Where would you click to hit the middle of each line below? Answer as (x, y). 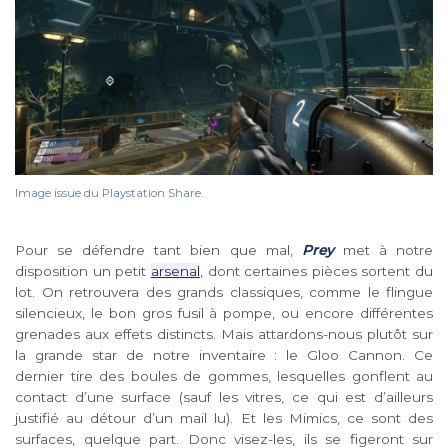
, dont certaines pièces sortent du (316, 271)
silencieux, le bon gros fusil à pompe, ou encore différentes (224, 313)
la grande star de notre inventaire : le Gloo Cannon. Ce (224, 355)
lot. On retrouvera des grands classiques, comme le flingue (224, 292)
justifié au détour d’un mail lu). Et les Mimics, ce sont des (224, 418)
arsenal (175, 271)
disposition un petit (83, 271)
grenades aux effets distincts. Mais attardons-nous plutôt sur (224, 334)
